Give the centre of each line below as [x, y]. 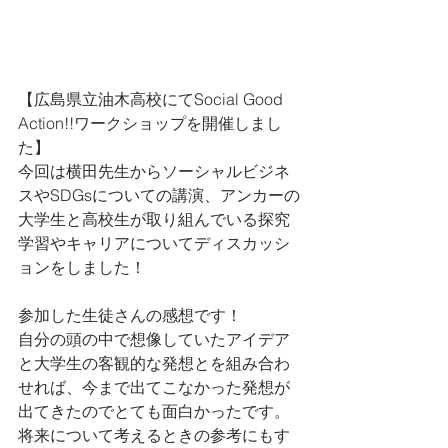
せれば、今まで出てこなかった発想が [154, 387]
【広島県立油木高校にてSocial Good [152, 99]
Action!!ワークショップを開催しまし [150, 123]
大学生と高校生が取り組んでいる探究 [154, 219]
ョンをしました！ [82, 267]
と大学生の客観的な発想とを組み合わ [154, 363]
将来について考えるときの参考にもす [154, 435]
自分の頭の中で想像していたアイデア [154, 339]
